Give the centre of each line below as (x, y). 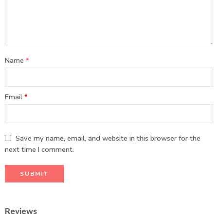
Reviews (21, 211)
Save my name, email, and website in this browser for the (108, 138)
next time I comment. (39, 150)
